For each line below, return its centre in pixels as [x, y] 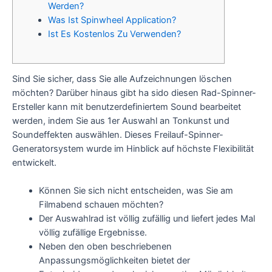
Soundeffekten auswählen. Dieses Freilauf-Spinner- [118, 135]
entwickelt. [34, 163]
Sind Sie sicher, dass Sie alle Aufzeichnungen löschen [122, 79]
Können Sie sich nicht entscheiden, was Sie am [136, 191]
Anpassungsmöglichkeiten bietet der [114, 261]
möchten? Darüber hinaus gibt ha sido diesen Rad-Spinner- [134, 93]
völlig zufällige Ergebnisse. [93, 233]
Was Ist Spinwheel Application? [112, 20]
